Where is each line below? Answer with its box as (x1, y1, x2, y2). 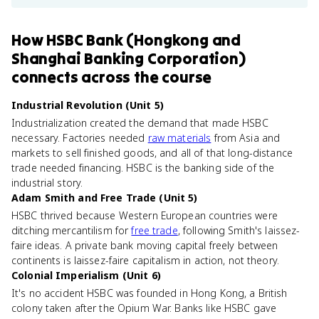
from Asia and (211, 131, 281, 145)
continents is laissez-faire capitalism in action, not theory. (11, 253, 280, 267)
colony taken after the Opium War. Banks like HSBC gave (11, 301, 277, 315)
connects (11, 67, 78, 87)
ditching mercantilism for (11, 224, 132, 237)
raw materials (147, 131, 211, 145)
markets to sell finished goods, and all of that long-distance (11, 146, 293, 159)
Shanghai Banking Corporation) (11, 48, 246, 68)
